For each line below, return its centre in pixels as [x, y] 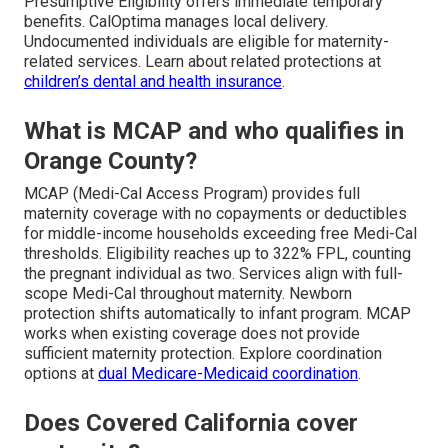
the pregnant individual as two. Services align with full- [213, 274]
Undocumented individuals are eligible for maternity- [206, 42]
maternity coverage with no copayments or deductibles [215, 214]
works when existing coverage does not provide [192, 334]
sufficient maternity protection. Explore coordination [203, 354]
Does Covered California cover [191, 423]
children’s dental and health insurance [153, 82]
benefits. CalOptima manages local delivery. [176, 22]
